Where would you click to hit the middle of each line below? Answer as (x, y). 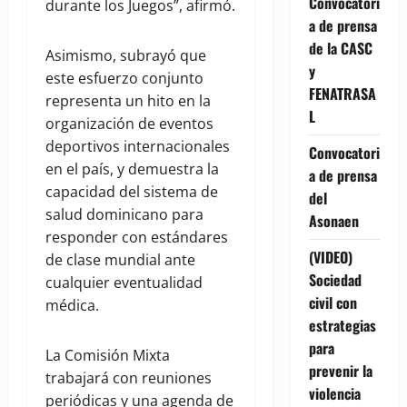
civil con (333, 302)
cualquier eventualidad (124, 283)
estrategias (342, 325)
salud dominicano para (124, 215)
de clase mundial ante (120, 260)
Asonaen (333, 220)
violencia (334, 393)
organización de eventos (129, 124)
